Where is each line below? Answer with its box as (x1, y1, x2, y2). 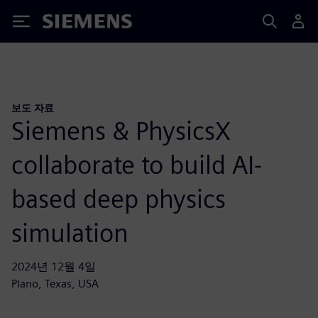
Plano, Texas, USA (11, 276, 99, 290)
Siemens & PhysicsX (11, 114, 231, 146)
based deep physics (11, 182, 226, 214)
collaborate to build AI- (11, 148, 262, 180)
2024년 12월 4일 (11, 259, 96, 273)
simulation (11, 216, 128, 248)
